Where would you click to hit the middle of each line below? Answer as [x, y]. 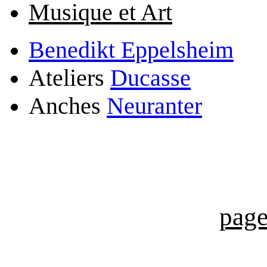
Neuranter [154, 106]
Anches [68, 106]
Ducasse [150, 78]
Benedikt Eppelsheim [131, 50]
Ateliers [69, 78]
